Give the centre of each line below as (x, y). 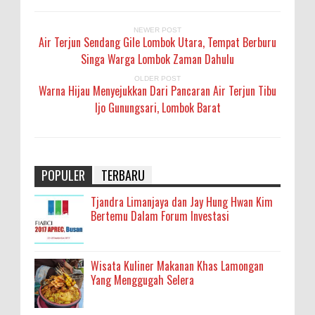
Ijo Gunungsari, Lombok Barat (157, 107)
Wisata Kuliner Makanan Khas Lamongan (177, 265)
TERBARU (123, 175)
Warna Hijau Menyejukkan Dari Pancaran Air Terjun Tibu (157, 90)
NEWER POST (157, 30)
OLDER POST (157, 78)
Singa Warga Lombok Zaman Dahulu (157, 59)
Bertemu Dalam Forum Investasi (160, 216)
